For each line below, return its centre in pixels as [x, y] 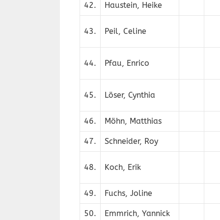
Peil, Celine [125, 31]
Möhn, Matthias [133, 121]
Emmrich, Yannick [137, 213]
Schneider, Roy [131, 141]
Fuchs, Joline [128, 193]
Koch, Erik [123, 167]
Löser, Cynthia [130, 95]
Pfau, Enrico [127, 63]
